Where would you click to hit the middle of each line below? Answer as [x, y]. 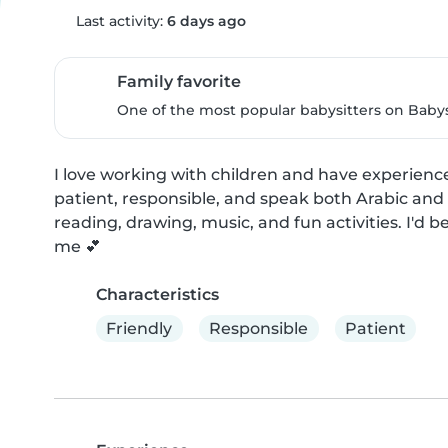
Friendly [139, 328]
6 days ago [206, 21]
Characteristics [157, 294]
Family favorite [179, 81]
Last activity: [119, 21]
